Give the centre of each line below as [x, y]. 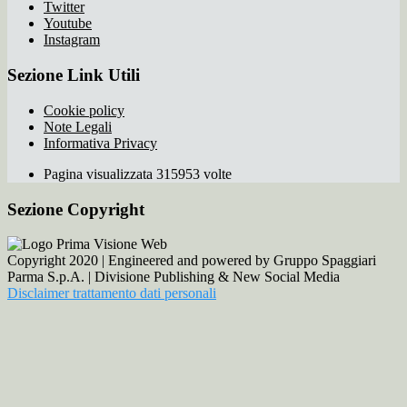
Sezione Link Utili [74, 75]
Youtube [68, 24]
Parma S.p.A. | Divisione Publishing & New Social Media [174, 277]
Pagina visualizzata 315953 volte [138, 174]
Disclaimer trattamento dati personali [112, 293]
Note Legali [78, 126]
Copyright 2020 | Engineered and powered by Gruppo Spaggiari [192, 261]
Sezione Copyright [76, 209]
